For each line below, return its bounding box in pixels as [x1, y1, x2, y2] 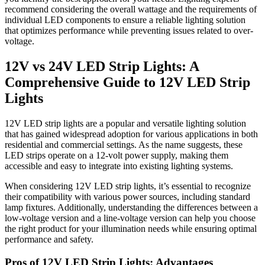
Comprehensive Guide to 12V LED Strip [5, 75, 250, 91]
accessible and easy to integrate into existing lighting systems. [5, 161, 235, 172]
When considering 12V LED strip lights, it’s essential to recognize [5, 181, 251, 192]
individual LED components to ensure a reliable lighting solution [5, 15, 245, 25]
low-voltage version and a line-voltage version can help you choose [5, 213, 256, 224]
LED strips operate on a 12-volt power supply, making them [5, 150, 228, 161]
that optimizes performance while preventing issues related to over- [5, 25, 253, 36]
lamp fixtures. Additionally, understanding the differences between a [5, 202, 258, 213]
